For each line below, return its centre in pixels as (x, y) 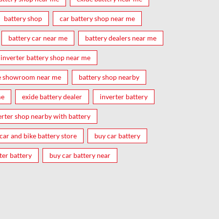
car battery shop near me (97, 18)
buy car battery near (80, 155)
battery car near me (38, 38)
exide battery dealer (52, 96)
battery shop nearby (109, 77)
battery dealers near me (121, 38)
